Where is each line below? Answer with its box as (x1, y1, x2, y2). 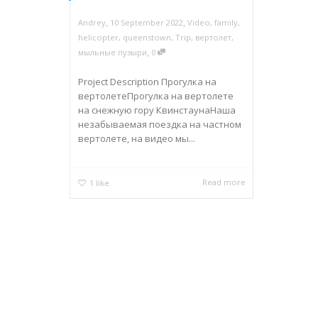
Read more (202, 177, 246, 188)
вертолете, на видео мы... (78, 132, 195, 146)
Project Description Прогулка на (78, 75, 216, 89)
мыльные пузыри (78, 47, 147, 58)
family (214, 17, 238, 28)
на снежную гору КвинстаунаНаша (78, 104, 236, 117)
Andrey (78, 17, 106, 28)
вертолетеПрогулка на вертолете (78, 89, 234, 103)
